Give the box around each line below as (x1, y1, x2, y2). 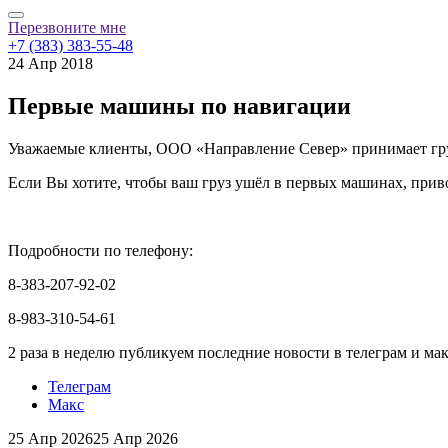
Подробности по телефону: (8, 242, 193, 260)
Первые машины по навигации (8, 93, 351, 120)
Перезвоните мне (8, 19, 126, 37)
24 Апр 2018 (8, 55, 93, 73)
